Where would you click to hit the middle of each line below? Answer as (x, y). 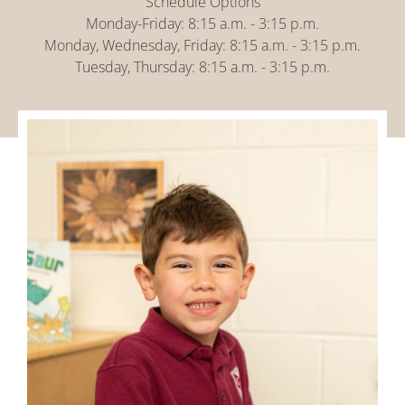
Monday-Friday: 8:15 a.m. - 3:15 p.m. (202, 24)
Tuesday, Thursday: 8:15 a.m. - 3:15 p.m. (202, 67)
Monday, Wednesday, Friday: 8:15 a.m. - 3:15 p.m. (202, 45)
